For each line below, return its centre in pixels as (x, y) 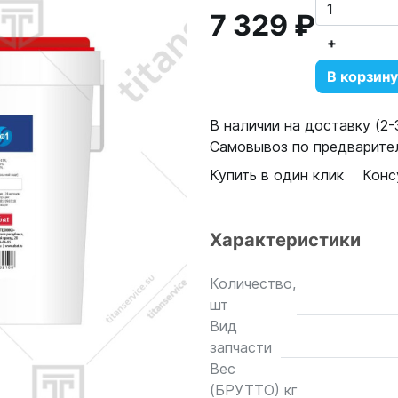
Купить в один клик (277, 175)
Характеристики (285, 240)
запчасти (241, 347)
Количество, (253, 283)
